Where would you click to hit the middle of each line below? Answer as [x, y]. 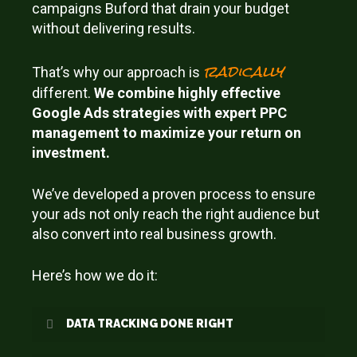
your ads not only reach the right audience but [176, 214]
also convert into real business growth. [155, 233]
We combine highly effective [188, 92]
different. [63, 92]
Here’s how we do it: [95, 275]
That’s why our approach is [118, 72]
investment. [71, 152]
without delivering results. [114, 28]
